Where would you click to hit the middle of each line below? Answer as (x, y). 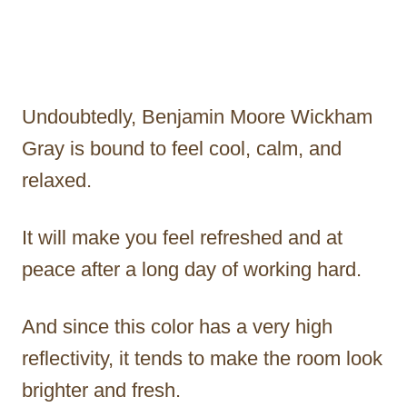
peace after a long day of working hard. (192, 270)
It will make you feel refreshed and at (182, 238)
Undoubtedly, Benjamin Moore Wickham (197, 117)
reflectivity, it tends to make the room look (202, 359)
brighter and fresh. (101, 391)
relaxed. (57, 181)
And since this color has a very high (177, 327)
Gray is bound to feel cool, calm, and (182, 149)
